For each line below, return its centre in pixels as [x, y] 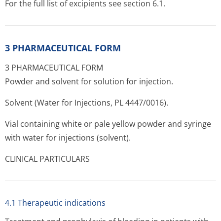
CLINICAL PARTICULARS [47, 159]
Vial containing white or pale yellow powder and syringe [108, 124]
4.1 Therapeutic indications [55, 203]
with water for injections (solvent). [68, 138]
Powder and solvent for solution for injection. [89, 81]
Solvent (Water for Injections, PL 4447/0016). [87, 103]
